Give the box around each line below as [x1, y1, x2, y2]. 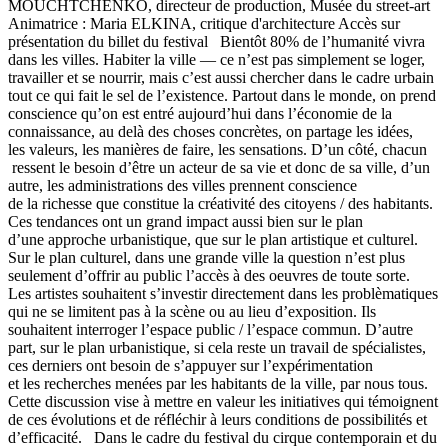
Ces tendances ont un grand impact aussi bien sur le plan [8, 212, 363, 230]
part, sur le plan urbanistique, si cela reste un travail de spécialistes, [8, 338, 426, 356]
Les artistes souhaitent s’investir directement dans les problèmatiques [8, 284, 438, 302]
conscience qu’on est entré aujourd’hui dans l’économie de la [8, 104, 392, 122]
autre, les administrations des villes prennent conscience [8, 176, 357, 194]
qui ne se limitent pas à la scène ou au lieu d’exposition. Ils [8, 302, 376, 320]
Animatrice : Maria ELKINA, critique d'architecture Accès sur [8, 14, 400, 32]
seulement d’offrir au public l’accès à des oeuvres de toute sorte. [8, 266, 410, 284]
